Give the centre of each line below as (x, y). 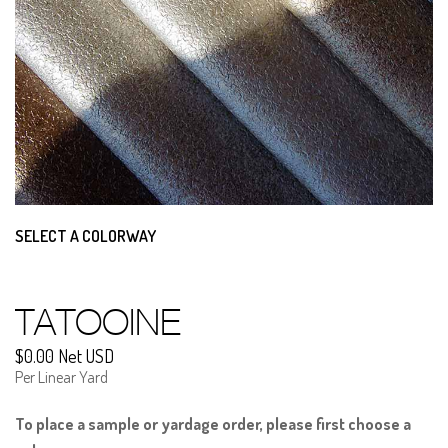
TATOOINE (98, 322)
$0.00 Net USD (64, 356)
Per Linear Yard (61, 377)
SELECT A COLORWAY (85, 236)
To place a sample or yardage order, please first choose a (213, 424)
